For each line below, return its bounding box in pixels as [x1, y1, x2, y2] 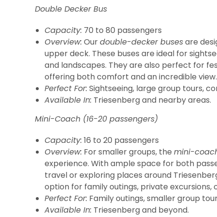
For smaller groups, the [82, 146, 174, 157]
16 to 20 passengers [82, 135, 159, 146]
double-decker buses [100, 36, 183, 47]
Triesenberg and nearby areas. [92, 94, 211, 106]
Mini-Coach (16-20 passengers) [35, 113, 158, 124]
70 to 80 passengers [82, 25, 162, 36]
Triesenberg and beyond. [92, 204, 189, 216]
